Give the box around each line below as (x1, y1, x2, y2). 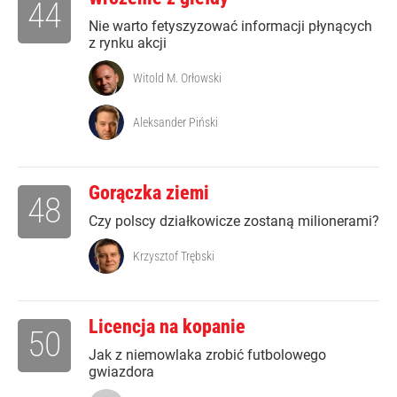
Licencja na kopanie (89, 315, 245, 339)
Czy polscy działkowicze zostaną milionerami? (89, 213, 379, 230)
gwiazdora (89, 363, 154, 381)
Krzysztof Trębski (133, 249, 214, 264)
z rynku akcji (89, 35, 167, 52)
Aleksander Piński (133, 115, 218, 130)
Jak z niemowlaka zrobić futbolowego (89, 346, 326, 364)
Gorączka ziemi (89, 182, 209, 205)
